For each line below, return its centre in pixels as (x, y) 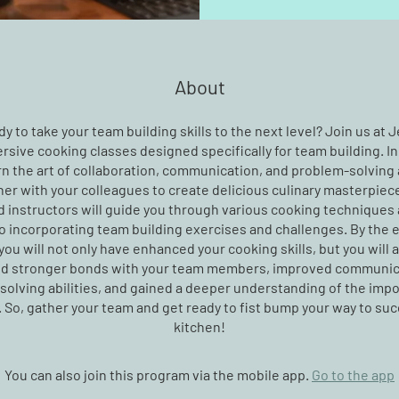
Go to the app (353, 375)
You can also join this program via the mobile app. (157, 375)
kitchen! (199, 326)
